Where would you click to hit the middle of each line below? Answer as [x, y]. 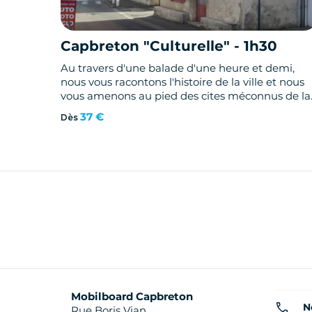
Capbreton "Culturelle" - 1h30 [169, 46]
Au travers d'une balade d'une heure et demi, [178, 68]
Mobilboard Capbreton [132, 297]
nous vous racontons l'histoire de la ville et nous [182, 82]
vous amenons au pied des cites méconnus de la [186, 96]
